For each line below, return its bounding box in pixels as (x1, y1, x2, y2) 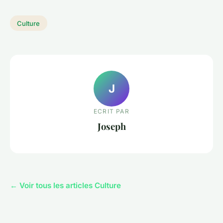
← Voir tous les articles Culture (10, 180, 121, 190)
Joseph (97, 120, 126, 133)
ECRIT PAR (94, 108, 129, 115)
